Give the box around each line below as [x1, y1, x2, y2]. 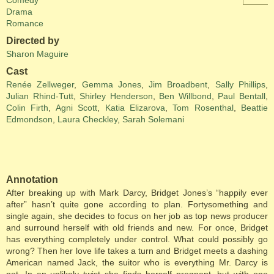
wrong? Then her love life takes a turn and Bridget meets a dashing [6, 246, 268, 256]
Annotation [6, 174, 58, 185]
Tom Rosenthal [172, 103, 234, 113]
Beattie [241, 103, 268, 113]
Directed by [6, 35, 59, 46]
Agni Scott [55, 103, 98, 113]
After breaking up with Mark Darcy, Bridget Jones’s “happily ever [6, 188, 268, 198]
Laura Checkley [57, 114, 117, 124]
